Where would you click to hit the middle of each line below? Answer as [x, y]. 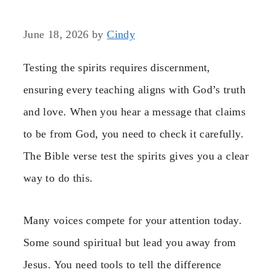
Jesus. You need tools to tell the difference [122, 264]
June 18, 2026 [56, 35]
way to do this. [58, 178]
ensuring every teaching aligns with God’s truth [134, 90]
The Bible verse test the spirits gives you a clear [136, 156]
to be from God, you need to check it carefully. [134, 134]
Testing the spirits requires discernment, [117, 68]
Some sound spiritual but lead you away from [130, 242]
